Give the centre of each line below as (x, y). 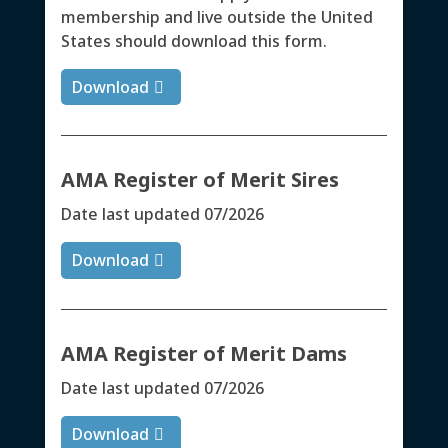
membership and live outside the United (216, 16)
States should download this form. (193, 40)
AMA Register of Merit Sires (199, 180)
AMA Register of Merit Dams (203, 354)
